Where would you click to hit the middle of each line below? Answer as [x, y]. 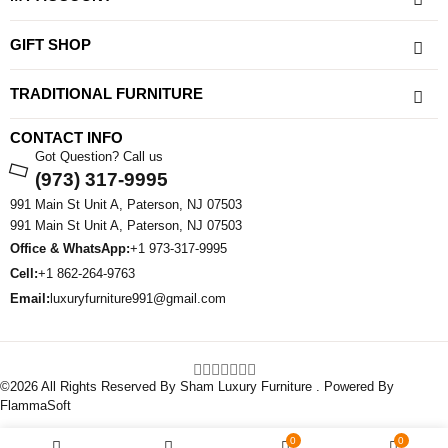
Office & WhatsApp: [70, 248]
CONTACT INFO [66, 137]
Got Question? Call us [99, 156]
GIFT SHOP [50, 44]
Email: [30, 298]
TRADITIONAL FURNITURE [106, 93]
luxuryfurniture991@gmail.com [138, 298]
